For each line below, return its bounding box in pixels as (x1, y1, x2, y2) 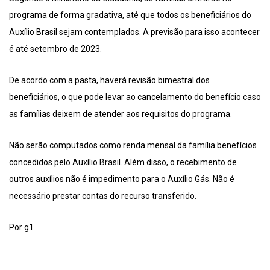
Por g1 (9, 222, 34, 232)
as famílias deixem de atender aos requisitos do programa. (9, 108, 232, 119)
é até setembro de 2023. (9, 43, 102, 54)
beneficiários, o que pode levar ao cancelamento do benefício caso (9, 92, 261, 102)
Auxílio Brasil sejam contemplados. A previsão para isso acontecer (9, 27, 260, 37)
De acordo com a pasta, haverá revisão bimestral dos (9, 75, 210, 85)
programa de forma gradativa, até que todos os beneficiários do (9, 10, 251, 20)
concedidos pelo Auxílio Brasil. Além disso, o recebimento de (9, 157, 237, 167)
